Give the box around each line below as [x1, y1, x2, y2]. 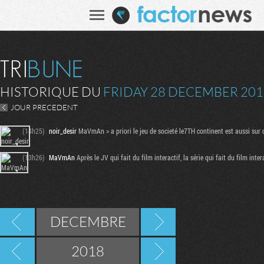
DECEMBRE [49, 213, 126, 230]
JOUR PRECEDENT [11, 103, 78, 112]
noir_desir [49, 126, 77, 136]
